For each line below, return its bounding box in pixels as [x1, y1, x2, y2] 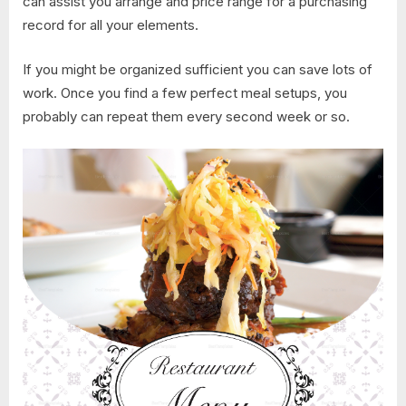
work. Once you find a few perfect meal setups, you [23, 83, 347, 101]
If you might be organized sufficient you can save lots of [23, 60, 372, 78]
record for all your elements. [23, 16, 198, 34]
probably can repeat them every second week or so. [23, 107, 350, 125]
